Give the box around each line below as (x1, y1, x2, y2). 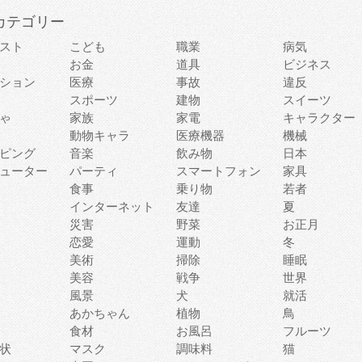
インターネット (69, 200, 154, 213)
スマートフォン (176, 164, 261, 178)
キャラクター (283, 111, 356, 124)
